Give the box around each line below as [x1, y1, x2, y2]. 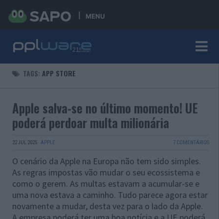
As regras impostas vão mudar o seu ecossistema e [12, 167, 200, 178]
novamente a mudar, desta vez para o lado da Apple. [12, 200, 203, 212]
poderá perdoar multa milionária [12, 113, 169, 131]
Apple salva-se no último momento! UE [12, 99, 198, 117]
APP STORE [42, 68, 76, 78]
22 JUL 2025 [12, 139, 37, 146]
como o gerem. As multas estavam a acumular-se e [12, 178, 199, 189]
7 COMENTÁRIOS [173, 139, 209, 146]
